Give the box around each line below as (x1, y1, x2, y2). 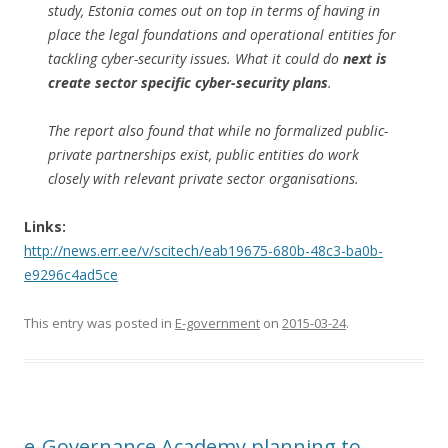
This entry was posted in (24, 314, 175, 333)
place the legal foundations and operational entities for (48, 25, 396, 45)
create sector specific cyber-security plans (48, 73, 328, 93)
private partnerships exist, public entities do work (48, 145, 359, 165)
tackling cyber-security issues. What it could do (48, 49, 343, 69)
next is (343, 49, 387, 69)
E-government (175, 314, 260, 333)
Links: (24, 217, 66, 237)
